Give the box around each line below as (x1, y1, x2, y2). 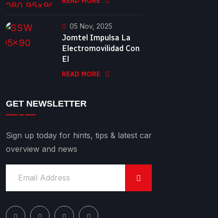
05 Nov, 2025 (70, 21, 112, 30)
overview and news (6, 144, 77, 154)
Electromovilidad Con (62, 43, 140, 53)
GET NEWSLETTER (6, 98, 87, 109)
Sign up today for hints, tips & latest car (6, 130, 152, 140)
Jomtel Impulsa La (62, 33, 130, 42)
